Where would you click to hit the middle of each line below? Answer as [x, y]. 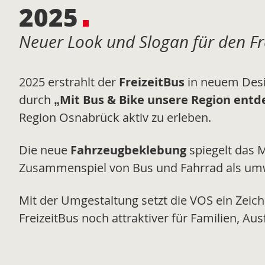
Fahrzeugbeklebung [128, 150]
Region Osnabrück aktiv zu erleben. [115, 118]
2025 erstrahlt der [69, 82]
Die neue [45, 150]
